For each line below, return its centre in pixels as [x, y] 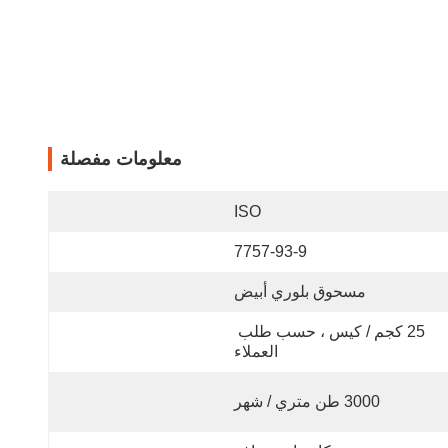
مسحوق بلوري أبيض [300, 291]
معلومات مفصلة [121, 159]
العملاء [256, 351]
